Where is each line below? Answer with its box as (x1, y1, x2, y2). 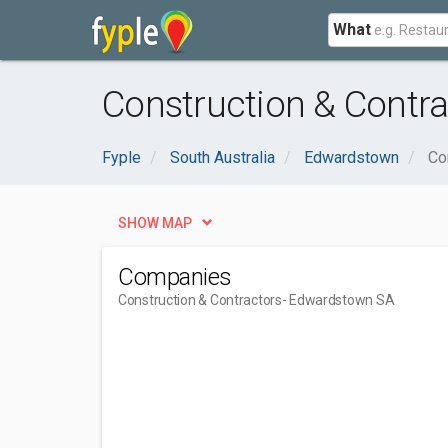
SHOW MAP (118, 215, 192, 231)
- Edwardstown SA (281, 292, 395, 308)
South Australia (170, 148, 275, 167)
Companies (118, 263, 232, 291)
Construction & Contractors (118, 292, 282, 308)
